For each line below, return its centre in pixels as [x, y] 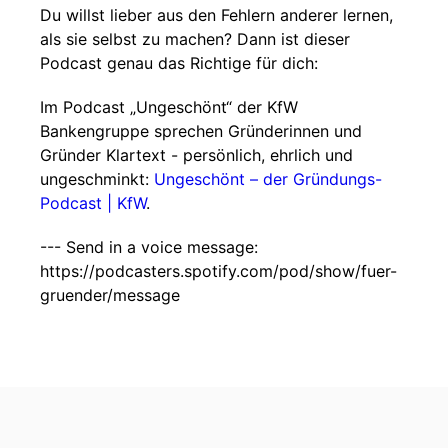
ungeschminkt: [97, 179]
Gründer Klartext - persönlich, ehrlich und [196, 155]
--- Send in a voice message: [149, 247]
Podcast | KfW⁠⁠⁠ [93, 203]
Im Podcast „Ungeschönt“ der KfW [169, 107]
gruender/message [110, 295]
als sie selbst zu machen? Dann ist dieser [195, 39]
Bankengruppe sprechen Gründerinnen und [201, 131]
